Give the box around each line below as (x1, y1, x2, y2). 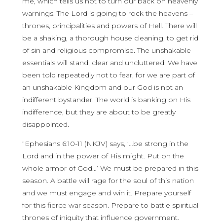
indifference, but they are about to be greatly (22, 108, 176, 116)
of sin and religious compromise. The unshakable (22, 46, 191, 55)
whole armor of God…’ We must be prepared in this (22, 164, 198, 173)
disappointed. (22, 120, 69, 129)
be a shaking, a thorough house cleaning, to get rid (22, 34, 198, 42)
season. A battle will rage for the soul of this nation (22, 176, 194, 185)
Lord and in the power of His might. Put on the (22, 151, 184, 160)
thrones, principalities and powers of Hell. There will (22, 21, 197, 30)
